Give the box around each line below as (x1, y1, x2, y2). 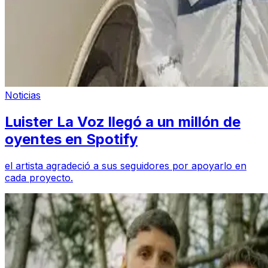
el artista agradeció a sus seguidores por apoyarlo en (5, 159, 246, 172)
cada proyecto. (5, 171, 73, 184)
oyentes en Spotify (5, 130, 138, 148)
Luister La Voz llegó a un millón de (5, 112, 240, 130)
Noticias (5, 89, 41, 101)
